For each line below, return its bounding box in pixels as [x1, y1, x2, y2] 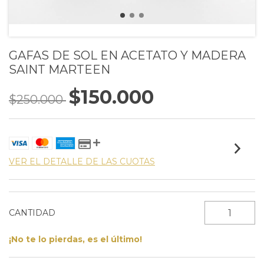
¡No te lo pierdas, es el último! [9, 234, 142, 245]
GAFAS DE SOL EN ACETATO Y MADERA [9, 48, 246, 62]
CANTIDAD [9, 207, 55, 218]
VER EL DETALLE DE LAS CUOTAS [9, 156, 155, 167]
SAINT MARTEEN [9, 62, 110, 77]
